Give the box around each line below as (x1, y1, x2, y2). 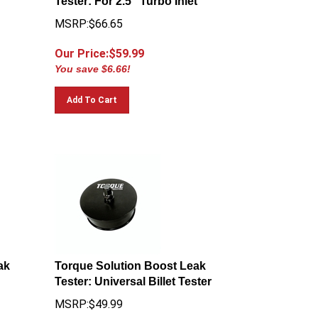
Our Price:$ (55, 40, 116, 54)
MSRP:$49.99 (55, 291, 124, 305)
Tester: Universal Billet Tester (55, 269, 212, 281)
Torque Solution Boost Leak (55, 253, 207, 265)
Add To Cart (67, 89, 118, 99)
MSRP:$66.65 (55, 11, 124, 24)
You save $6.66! (55, 57, 131, 68)
